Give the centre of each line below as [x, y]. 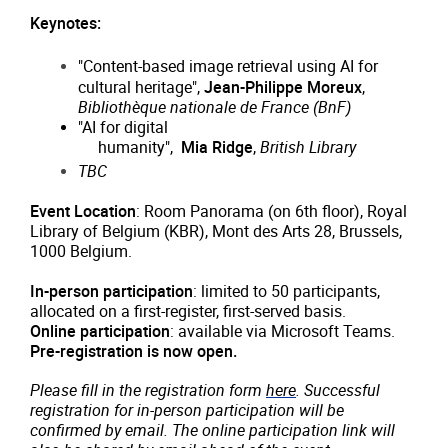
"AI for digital [123, 128]
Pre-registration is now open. [133, 351]
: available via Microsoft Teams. [282, 331]
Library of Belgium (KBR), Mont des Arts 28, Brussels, [216, 232]
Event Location [83, 212]
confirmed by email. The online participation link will [212, 430]
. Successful [338, 390]
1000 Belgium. [81, 252]
